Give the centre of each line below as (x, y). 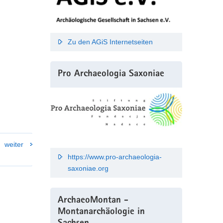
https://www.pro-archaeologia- (114, 157)
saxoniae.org (88, 168)
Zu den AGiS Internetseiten (110, 42)
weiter (14, 145)
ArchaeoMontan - (93, 201)
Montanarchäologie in (101, 212)
